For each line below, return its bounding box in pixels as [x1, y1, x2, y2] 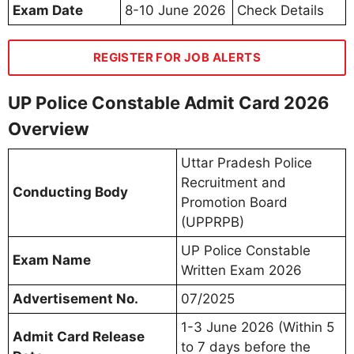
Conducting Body [13, 183, 128, 200]
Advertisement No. [13, 290, 138, 307]
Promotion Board [181, 194, 288, 210]
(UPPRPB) [181, 213, 244, 230]
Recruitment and [181, 174, 286, 190]
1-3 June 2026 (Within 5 [181, 318, 334, 335]
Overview [8, 118, 89, 139]
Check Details [237, 2, 324, 18]
